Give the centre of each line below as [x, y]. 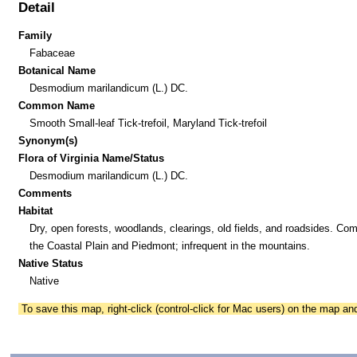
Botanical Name [57, 70]
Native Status [51, 263]
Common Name [57, 105]
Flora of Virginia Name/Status [92, 158]
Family [35, 35]
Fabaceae [52, 53]
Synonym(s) [48, 140]
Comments [45, 193]
